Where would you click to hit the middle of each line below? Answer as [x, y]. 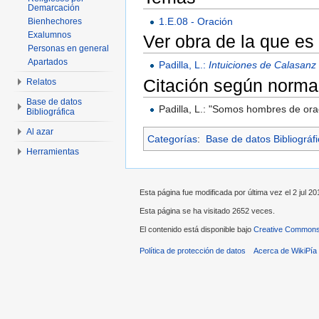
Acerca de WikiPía [286, 251]
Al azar [40, 132]
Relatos [41, 82]
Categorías [172, 139]
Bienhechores [55, 21]
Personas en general [68, 48]
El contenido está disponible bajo [197, 229]
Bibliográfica [51, 112]
